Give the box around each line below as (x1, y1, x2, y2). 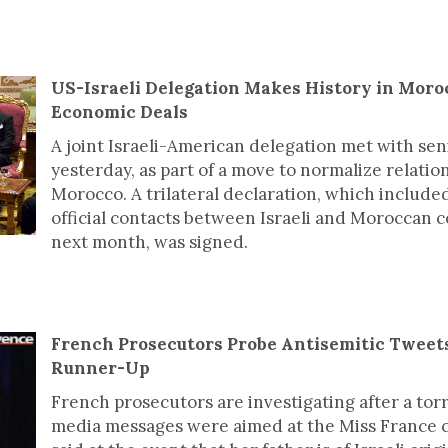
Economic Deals (51, 101, 188, 123)
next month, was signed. (51, 231, 248, 253)
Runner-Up (51, 357, 150, 379)
